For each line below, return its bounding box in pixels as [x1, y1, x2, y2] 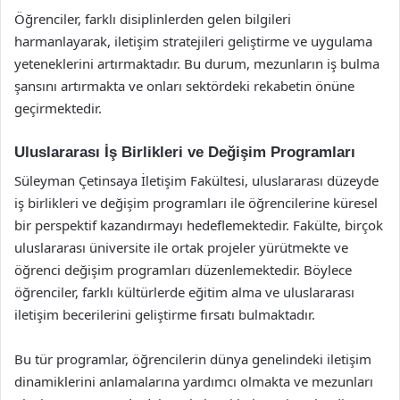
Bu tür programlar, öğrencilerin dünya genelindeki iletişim [14, 350, 371, 368]
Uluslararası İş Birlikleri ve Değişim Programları [14, 143, 355, 161]
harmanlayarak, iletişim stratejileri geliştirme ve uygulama [14, 31, 372, 50]
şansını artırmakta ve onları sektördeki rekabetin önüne [14, 76, 354, 95]
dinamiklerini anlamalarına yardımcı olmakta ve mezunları [14, 372, 373, 390]
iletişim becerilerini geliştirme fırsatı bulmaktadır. [14, 305, 315, 323]
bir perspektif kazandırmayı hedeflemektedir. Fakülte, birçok [14, 216, 383, 234]
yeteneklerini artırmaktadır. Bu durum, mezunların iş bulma [14, 54, 379, 72]
